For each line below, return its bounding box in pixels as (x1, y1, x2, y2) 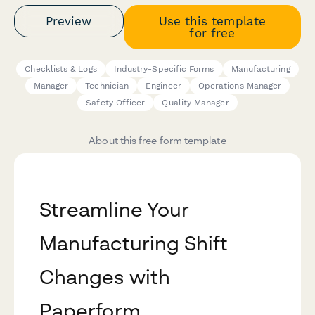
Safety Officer (86, 98, 146, 108)
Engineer (146, 81, 181, 91)
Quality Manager (162, 98, 229, 108)
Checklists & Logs (25, 64, 97, 75)
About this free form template (89, 134, 226, 147)
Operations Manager (198, 81, 282, 91)
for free (189, 25, 236, 40)
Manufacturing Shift (39, 231, 229, 255)
